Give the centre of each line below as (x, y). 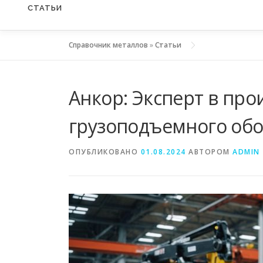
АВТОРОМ (209, 152)
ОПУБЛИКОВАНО (105, 152)
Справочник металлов (108, 45)
